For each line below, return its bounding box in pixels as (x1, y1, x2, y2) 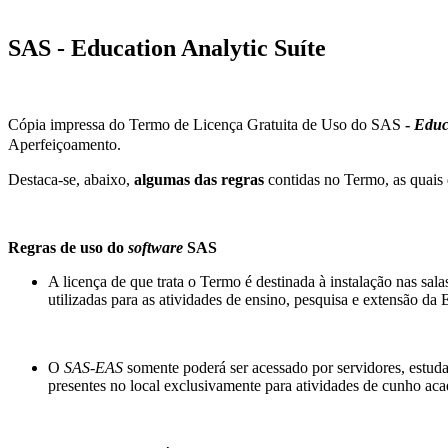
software (128, 239, 187, 257)
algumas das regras (134, 171, 264, 189)
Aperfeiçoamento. (8, 136, 121, 154)
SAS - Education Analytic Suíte (8, 34, 326, 61)
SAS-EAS (64, 359, 123, 377)
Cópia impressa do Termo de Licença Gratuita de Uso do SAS (8, 116, 401, 134)
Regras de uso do (8, 239, 128, 257)
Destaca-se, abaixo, (8, 171, 134, 189)
